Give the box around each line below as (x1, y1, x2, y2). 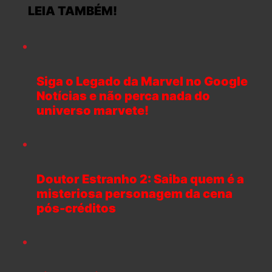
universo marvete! (36, 103, 149, 118)
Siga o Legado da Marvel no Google (36, 74, 248, 89)
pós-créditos (36, 201, 116, 216)
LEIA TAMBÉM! (18, 4, 117, 19)
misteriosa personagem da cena (36, 186, 233, 202)
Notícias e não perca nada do (36, 89, 210, 104)
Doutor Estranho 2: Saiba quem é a (36, 172, 244, 187)
